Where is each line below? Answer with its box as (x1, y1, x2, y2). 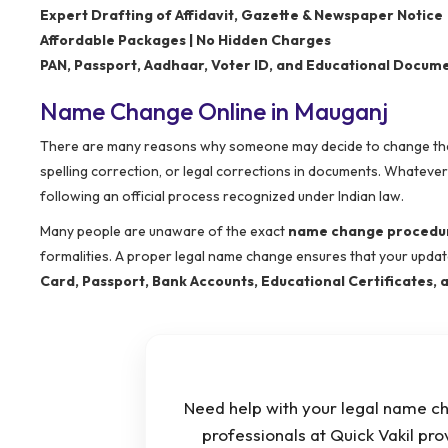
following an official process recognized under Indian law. (40, 186, 404, 205)
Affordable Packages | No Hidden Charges (40, 30, 331, 49)
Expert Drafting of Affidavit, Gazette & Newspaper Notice (40, 5, 443, 24)
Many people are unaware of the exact (40, 221, 288, 240)
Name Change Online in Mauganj (40, 95, 388, 126)
